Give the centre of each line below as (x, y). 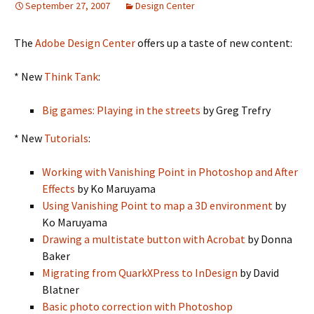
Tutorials (66, 138)
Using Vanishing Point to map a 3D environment (157, 205)
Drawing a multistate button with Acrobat (144, 239)
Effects (59, 189)
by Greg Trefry (235, 110)
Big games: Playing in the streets (121, 110)
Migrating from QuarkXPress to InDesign (140, 273)
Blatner (61, 289)
